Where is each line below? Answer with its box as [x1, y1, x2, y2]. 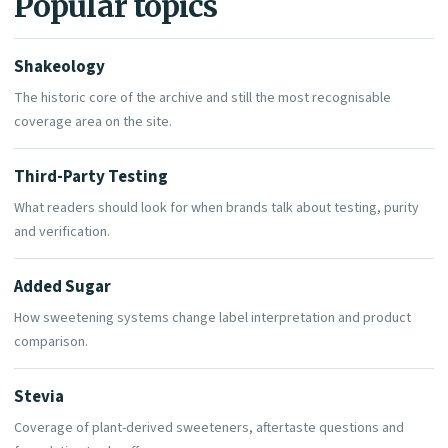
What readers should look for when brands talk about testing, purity [14, 198, 419, 219]
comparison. [14, 332, 88, 353]
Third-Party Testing [14, 165, 168, 190]
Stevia [14, 385, 64, 410]
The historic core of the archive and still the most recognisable [14, 88, 391, 109]
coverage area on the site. [14, 112, 172, 133]
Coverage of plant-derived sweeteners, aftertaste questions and [14, 418, 404, 439]
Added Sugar [14, 275, 111, 300]
